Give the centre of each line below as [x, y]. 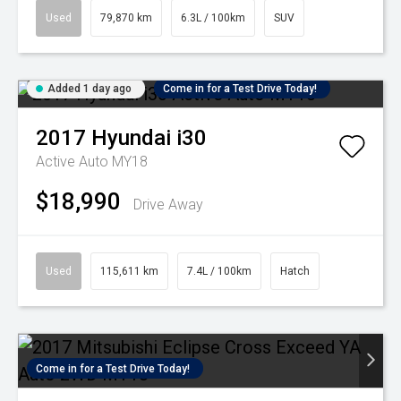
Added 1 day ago [90, 89]
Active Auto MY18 [92, 162]
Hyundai [131, 138]
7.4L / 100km [219, 272]
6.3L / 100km [213, 18]
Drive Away [168, 205]
